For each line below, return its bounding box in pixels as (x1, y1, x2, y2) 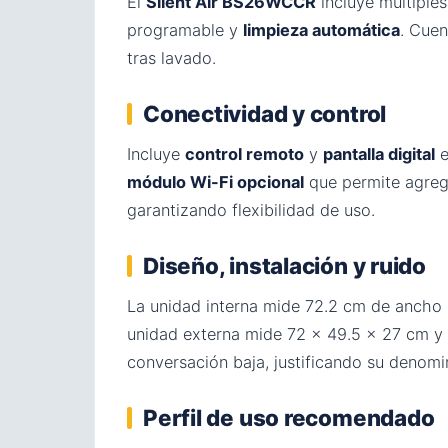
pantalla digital (323, 144, 435, 164)
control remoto (185, 144, 304, 164)
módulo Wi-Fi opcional (127, 172, 304, 192)
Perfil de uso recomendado (143, 404, 435, 431)
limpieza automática (243, 20, 400, 40)
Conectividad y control (143, 100, 387, 127)
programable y (127, 20, 243, 40)
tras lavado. (127, 48, 216, 68)
